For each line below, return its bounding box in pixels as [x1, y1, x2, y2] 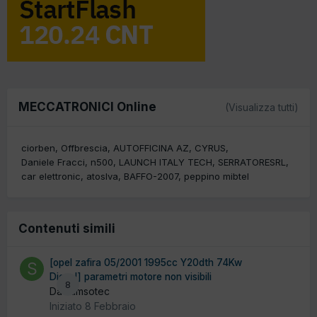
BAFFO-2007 [124, 170, 178, 182]
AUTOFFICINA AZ [113, 142, 189, 154]
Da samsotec [50, 284, 110, 297]
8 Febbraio [85, 299, 136, 312]
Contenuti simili [18, 221, 115, 236]
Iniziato [50, 299, 85, 312]
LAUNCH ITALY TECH [119, 156, 212, 168]
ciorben [21, 142, 55, 154]
